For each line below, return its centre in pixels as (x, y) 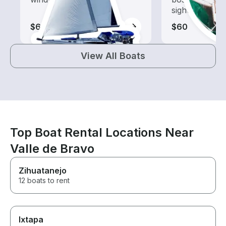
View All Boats (113, 56)
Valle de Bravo (52, 149)
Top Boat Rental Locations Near (102, 133)
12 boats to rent (44, 181)
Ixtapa (31, 220)
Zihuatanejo (43, 171)
